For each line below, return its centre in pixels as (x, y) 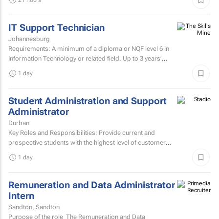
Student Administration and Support (88, 101)
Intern (21, 196)
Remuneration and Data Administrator (92, 185)
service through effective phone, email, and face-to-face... (91, 152)
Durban (19, 123)
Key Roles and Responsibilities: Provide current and (82, 132)
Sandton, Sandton (34, 207)
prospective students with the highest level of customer (87, 142)
